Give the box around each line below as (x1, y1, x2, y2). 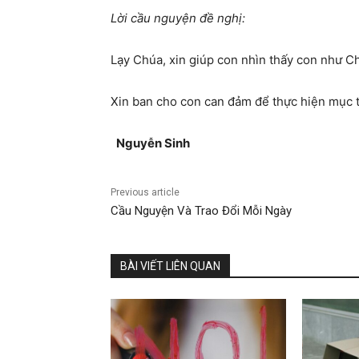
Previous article (111, 187, 179, 199)
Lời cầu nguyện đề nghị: (111, 10, 245, 26)
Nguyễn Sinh (116, 135, 190, 151)
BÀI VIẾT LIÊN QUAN (120, 260, 220, 273)
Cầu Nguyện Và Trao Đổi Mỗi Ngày (111, 204, 292, 219)
